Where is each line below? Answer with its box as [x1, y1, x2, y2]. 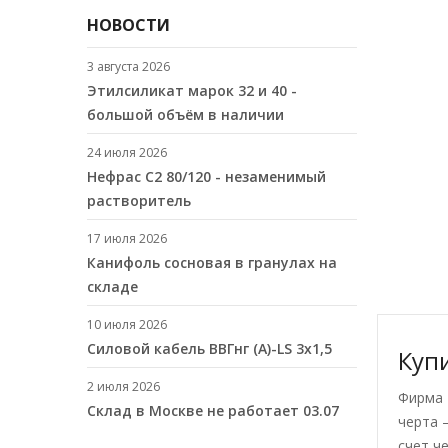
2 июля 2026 [87, 378, 160, 395]
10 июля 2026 [87, 316, 167, 333]
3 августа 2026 [87, 58, 170, 75]
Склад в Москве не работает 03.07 [87, 401, 339, 420]
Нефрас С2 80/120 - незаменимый [87, 167, 326, 186]
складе [87, 277, 138, 296]
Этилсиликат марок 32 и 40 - [87, 81, 297, 100]
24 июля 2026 [87, 144, 167, 161]
